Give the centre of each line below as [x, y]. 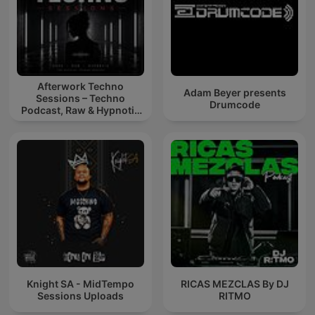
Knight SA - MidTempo [81, 283]
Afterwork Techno [81, 86]
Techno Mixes [81, 122]
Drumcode [234, 104]
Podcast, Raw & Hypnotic [81, 110]
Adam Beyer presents [234, 92]
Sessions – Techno [81, 98]
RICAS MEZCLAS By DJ [234, 283]
